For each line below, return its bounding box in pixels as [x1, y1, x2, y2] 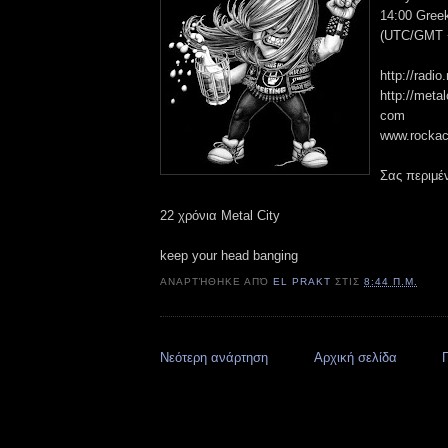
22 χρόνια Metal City [160, 207, 280, 223]
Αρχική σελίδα [313, 349, 397, 365]
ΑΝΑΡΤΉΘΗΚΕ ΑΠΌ [160, 276, 274, 288]
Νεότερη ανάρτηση [160, 349, 268, 365]
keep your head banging [160, 247, 298, 263]
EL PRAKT [273, 276, 332, 288]
